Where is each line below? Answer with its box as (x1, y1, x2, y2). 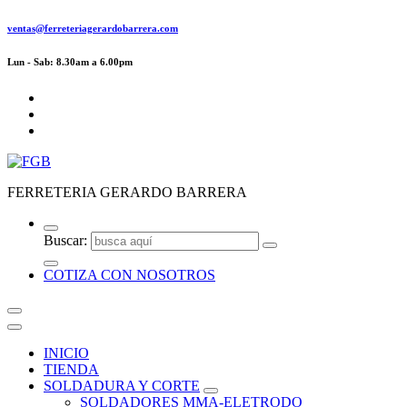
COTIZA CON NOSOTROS (44, 266, 215, 283)
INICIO (44, 344, 89, 361)
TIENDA (44, 361, 99, 377)
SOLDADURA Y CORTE (44, 377, 200, 393)
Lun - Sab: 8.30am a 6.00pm (7, 55, 133, 67)
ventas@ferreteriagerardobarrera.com (7, 22, 178, 34)
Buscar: (44, 232, 87, 248)
